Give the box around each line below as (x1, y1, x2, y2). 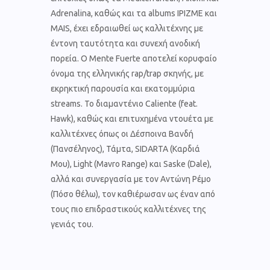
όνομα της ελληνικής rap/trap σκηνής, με (51, 68, 204, 78)
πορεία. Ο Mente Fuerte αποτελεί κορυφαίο (51, 53, 217, 63)
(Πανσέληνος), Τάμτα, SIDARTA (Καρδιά (51, 143, 200, 154)
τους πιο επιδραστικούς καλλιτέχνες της (51, 204, 206, 214)
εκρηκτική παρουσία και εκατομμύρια (51, 83, 195, 93)
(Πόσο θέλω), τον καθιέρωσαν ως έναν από (51, 189, 215, 199)
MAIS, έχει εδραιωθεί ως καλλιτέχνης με (51, 23, 203, 33)
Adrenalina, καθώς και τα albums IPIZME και (51, 8, 217, 18)
